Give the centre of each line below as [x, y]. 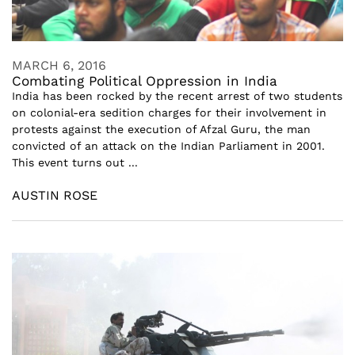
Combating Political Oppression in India [145, 81]
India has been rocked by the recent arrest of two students [177, 96]
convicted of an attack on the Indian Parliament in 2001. [168, 146]
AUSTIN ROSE [55, 195]
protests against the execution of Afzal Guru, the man [161, 129]
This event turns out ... [75, 162]
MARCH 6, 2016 [59, 65]
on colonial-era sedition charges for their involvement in [169, 113]
